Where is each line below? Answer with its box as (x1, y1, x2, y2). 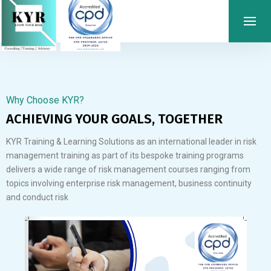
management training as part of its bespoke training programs (6, 151, 244, 160)
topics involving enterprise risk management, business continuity (6, 178, 252, 188)
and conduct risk (6, 192, 68, 202)
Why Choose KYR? (6, 94, 84, 106)
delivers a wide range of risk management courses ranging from (6, 165, 250, 174)
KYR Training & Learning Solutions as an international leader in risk (6, 137, 256, 146)
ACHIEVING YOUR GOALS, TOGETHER (6, 111, 223, 127)
